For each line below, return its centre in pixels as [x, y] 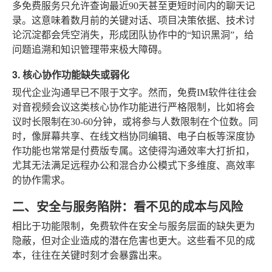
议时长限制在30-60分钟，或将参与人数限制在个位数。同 [135, 121]
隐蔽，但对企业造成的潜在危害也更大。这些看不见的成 [134, 240]
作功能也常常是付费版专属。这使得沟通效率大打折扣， [134, 151]
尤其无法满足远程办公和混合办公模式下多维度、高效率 [134, 165]
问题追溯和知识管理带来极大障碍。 [90, 49]
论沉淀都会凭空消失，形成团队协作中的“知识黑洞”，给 [133, 35]
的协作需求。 [41, 180]
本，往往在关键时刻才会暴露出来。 [90, 255]
